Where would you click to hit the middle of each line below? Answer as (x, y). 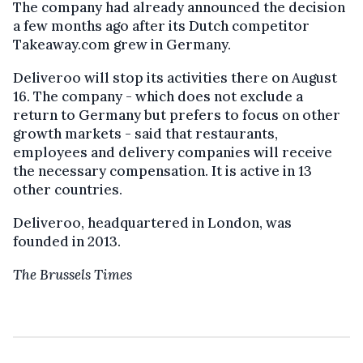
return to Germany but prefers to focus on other (177, 115)
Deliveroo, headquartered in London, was (152, 223)
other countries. (68, 190)
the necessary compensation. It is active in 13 (162, 171)
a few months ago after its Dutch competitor (161, 26)
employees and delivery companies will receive (173, 153)
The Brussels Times (73, 275)
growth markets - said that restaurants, (145, 134)
